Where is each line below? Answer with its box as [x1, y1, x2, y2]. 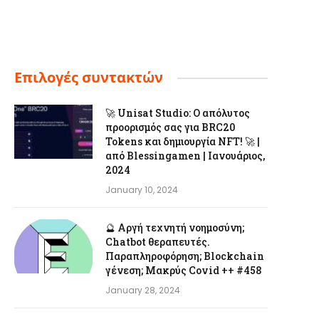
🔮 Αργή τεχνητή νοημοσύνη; [105, 221, 244, 234]
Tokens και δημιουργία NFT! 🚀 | [105, 135, 260, 148]
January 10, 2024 [105, 184, 178, 196]
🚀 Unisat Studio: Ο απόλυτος [105, 106, 250, 120]
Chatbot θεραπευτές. [105, 235, 210, 249]
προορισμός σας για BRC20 [105, 120, 235, 134]
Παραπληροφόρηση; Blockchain [105, 249, 264, 263]
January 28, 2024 [105, 284, 180, 296]
